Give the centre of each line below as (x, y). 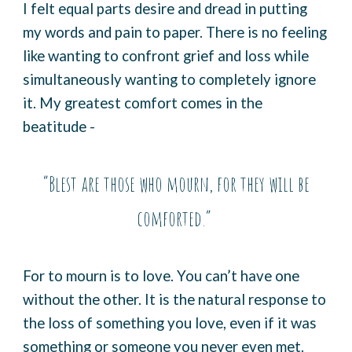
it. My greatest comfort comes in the (143, 103)
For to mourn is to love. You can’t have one (161, 276)
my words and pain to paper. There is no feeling (175, 32)
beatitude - (61, 126)
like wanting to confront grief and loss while (166, 56)
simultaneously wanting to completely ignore (170, 79)
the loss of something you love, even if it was (170, 323)
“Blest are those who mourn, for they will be (176, 184)
